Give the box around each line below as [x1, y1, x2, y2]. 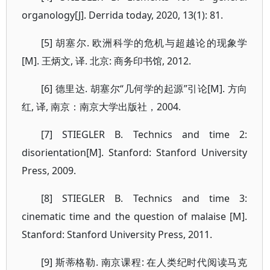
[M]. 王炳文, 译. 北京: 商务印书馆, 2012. [22, 54, 191, 67]
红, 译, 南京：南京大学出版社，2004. [22, 100, 181, 113]
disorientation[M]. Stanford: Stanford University [22, 146, 248, 159]
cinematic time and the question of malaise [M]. [22, 210, 248, 223]
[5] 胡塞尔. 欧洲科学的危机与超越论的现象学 [41, 36, 248, 49]
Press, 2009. [22, 164, 76, 177]
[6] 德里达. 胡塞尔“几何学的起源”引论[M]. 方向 [41, 82, 248, 95]
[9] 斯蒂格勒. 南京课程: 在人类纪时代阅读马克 [41, 256, 248, 269]
